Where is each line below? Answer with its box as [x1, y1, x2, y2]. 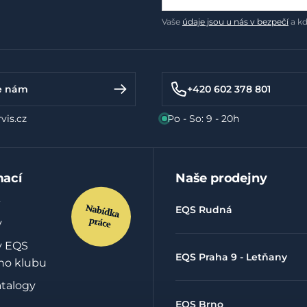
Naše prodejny [175, 171, 267, 186]
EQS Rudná [175, 204, 232, 216]
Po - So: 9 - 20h [167, 112, 239, 125]
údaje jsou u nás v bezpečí [182, 16, 288, 27]
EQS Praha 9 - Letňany [175, 251, 287, 263]
